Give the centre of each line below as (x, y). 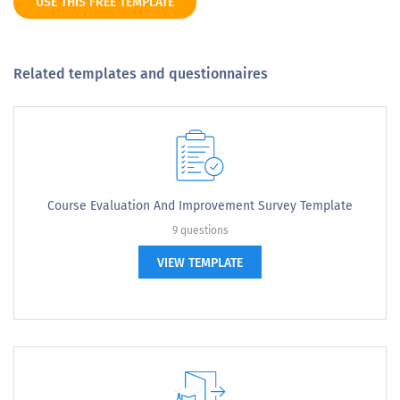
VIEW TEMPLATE (200, 263)
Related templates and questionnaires (141, 74)
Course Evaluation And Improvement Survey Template (200, 206)
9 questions (200, 230)
